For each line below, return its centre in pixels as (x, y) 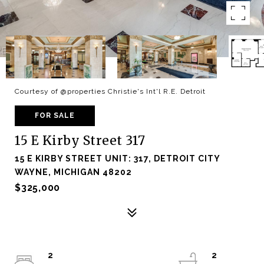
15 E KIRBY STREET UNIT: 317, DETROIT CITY (117, 159)
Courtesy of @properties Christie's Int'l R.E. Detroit (110, 91)
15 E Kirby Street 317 (80, 141)
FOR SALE (55, 115)
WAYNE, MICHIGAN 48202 (73, 172)
